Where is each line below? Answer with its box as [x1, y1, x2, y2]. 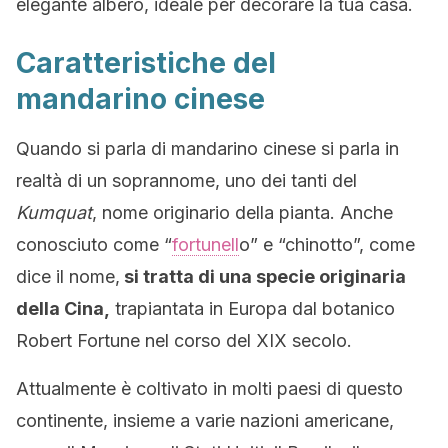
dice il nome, [16, 266, 120, 287]
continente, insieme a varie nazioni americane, [16, 410, 394, 431]
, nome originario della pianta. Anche [92, 202, 393, 223]
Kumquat [16, 202, 92, 223]
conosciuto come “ [16, 234, 172, 255]
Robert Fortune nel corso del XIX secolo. [16, 330, 352, 351]
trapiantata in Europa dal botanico [110, 298, 395, 319]
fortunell [172, 234, 239, 255]
